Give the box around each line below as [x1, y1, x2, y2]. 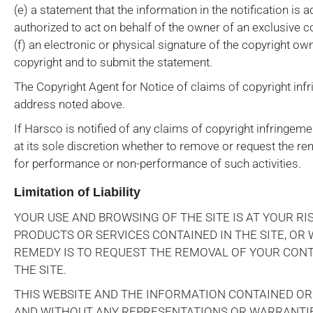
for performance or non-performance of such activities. [14, 156, 301, 170]
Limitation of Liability [14, 185, 140, 199]
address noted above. [14, 97, 125, 111]
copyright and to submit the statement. [14, 55, 212, 69]
